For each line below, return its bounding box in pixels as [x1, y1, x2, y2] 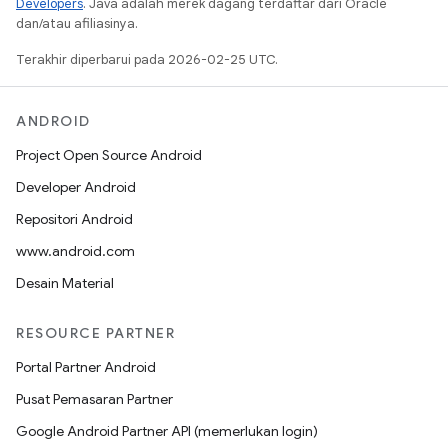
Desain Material [16, 274, 114, 292]
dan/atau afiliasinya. [16, 14, 138, 32]
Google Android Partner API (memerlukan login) [16, 422, 318, 440]
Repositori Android [16, 210, 133, 228]
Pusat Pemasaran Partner [16, 390, 173, 408]
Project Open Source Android [16, 146, 202, 164]
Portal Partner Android [16, 358, 156, 376]
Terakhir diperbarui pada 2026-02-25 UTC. [16, 50, 278, 68]
